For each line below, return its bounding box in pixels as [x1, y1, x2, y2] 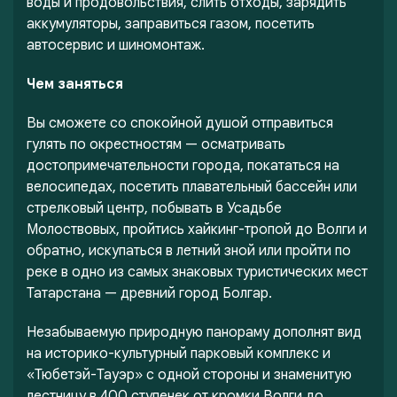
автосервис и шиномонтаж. [27, 36, 205, 54]
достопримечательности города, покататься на [27, 157, 339, 175]
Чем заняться [27, 75, 123, 93]
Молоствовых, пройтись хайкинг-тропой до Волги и [27, 221, 367, 238]
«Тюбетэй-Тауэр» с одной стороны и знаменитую [27, 366, 352, 384]
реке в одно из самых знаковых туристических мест [27, 263, 368, 281]
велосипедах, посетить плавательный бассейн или [27, 178, 357, 196]
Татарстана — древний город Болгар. [27, 284, 272, 302]
